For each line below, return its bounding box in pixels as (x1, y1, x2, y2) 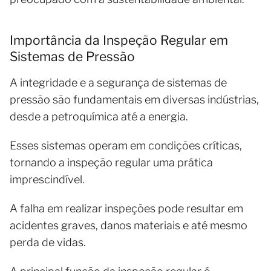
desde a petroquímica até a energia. (10, 110, 188, 123)
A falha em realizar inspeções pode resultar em (10, 202, 243, 215)
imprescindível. (10, 173, 85, 186)
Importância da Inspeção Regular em (10, 33, 228, 48)
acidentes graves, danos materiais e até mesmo (10, 219, 247, 232)
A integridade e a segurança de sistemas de (10, 76, 227, 89)
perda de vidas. (10, 236, 88, 249)
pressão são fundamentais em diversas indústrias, (10, 93, 259, 106)
